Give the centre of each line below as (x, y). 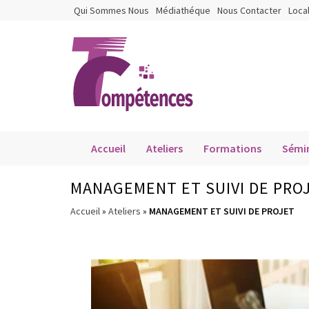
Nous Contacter (249, 10)
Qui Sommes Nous (111, 10)
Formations (232, 148)
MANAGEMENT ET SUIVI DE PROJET (222, 211)
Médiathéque (183, 10)
